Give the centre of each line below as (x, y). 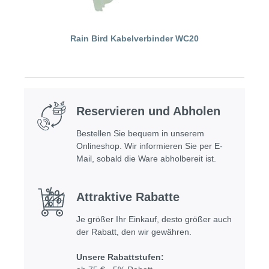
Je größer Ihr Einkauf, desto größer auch (154, 219)
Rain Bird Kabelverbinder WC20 (134, 39)
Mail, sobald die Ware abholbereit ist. (146, 159)
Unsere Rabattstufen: (120, 257)
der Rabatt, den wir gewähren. (134, 232)
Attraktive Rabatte (128, 197)
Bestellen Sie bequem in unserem (140, 134)
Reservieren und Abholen (148, 111)
